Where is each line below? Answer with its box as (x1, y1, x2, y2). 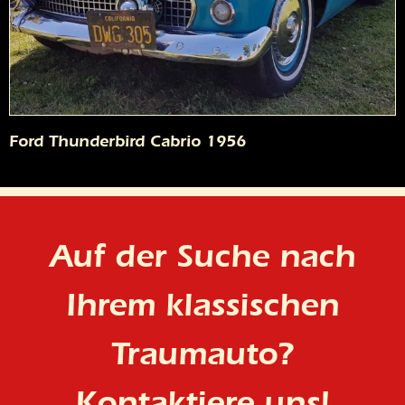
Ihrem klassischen (66, 286, 339, 325)
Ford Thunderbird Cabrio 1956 (9, 132, 246, 151)
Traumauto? (111, 334, 294, 373)
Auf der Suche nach (50, 237, 355, 276)
